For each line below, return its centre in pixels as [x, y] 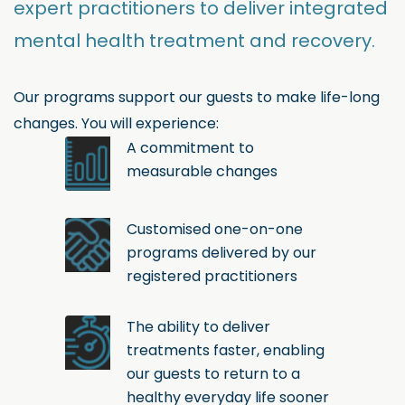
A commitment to [190, 147]
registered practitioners [212, 276]
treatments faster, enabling [226, 350]
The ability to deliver [198, 326]
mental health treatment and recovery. [194, 40]
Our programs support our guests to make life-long [197, 97]
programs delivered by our [221, 252]
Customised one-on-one [215, 229]
